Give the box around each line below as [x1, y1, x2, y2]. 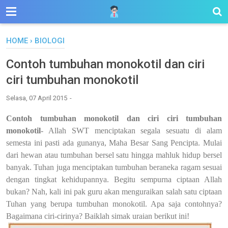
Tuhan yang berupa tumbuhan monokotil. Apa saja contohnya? [6, 199, 222, 208]
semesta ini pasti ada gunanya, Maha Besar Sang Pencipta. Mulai [6, 138, 222, 147]
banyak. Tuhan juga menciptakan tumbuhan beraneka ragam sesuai [6, 162, 222, 172]
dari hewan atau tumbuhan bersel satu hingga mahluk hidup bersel [6, 150, 222, 159]
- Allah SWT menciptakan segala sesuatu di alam [41, 126, 222, 135]
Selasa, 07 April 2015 [6, 94, 69, 102]
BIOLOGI [35, 36, 65, 45]
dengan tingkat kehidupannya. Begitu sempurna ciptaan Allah [6, 175, 222, 184]
